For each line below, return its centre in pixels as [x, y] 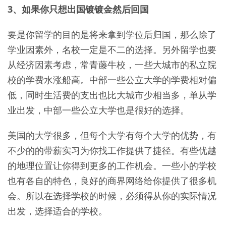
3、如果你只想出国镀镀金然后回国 [78, 9]
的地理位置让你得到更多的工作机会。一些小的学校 [112, 166]
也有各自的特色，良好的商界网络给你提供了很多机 [112, 181]
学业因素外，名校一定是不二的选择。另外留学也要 [112, 50]
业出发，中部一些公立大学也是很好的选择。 [98, 110]
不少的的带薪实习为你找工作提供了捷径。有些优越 [112, 151]
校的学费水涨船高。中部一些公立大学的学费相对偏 [112, 80]
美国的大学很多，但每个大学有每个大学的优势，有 [112, 135]
